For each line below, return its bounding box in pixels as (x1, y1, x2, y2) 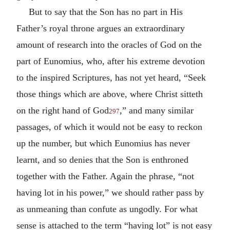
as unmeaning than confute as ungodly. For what (16, 203, 198, 214)
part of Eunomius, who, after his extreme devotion (16, 55, 205, 66)
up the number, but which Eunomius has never (16, 138, 190, 148)
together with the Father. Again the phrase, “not (16, 170, 194, 181)
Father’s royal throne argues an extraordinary (16, 23, 185, 33)
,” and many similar (120, 105, 194, 116)
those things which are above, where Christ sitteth (16, 88, 203, 99)
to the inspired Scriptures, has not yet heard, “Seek (16, 72, 206, 83)
